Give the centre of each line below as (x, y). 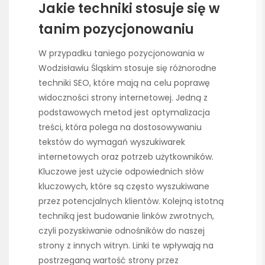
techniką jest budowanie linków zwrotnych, (126, 216)
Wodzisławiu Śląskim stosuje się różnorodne (127, 68)
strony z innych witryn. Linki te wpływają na (126, 245)
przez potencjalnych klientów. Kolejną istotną (131, 201)
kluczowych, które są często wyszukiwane (124, 186)
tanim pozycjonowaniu (116, 29)
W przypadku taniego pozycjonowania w (121, 53)
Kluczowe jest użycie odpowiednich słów (121, 171)
